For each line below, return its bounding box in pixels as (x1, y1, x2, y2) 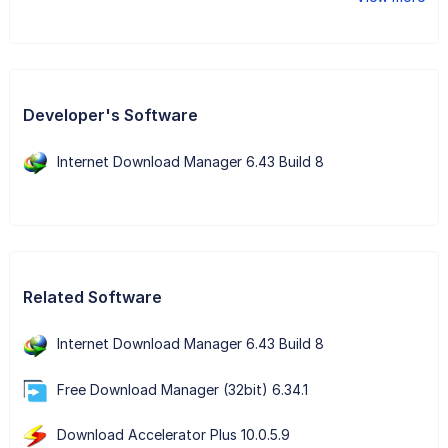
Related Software (22, 287, 162, 308)
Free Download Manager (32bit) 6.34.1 (56, 380, 308, 398)
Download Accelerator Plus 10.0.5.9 (56, 425, 290, 443)
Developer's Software (22, 105, 198, 126)
